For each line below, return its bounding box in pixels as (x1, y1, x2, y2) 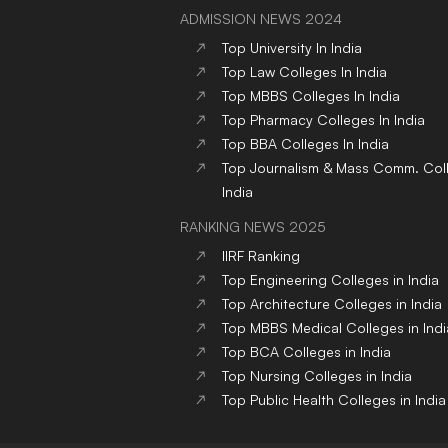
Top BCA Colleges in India (222, 343, 391, 361)
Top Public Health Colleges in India (222, 391, 446, 409)
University (250, 39, 312, 57)
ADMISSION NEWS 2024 (180, 10, 342, 28)
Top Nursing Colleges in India (222, 367, 412, 385)
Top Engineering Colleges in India (222, 271, 439, 289)
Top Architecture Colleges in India (222, 295, 442, 313)
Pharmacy (250, 111, 313, 129)
